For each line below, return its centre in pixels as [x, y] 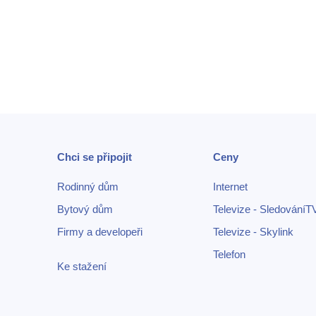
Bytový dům [85, 209]
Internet [231, 186]
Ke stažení [82, 266]
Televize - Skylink [254, 231]
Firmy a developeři [100, 231]
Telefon [230, 254]
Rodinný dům [88, 186]
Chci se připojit [95, 157]
